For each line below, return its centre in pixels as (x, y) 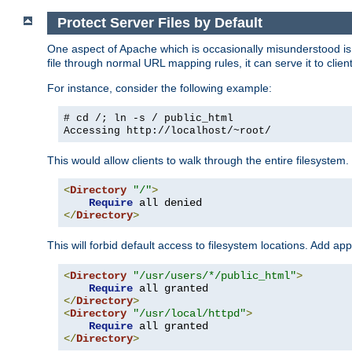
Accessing (95, 130)
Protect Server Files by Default (159, 22)
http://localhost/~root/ (199, 130)
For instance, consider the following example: (159, 88)
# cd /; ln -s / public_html (148, 118)
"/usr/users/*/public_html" (214, 275)
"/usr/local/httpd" (189, 313)
